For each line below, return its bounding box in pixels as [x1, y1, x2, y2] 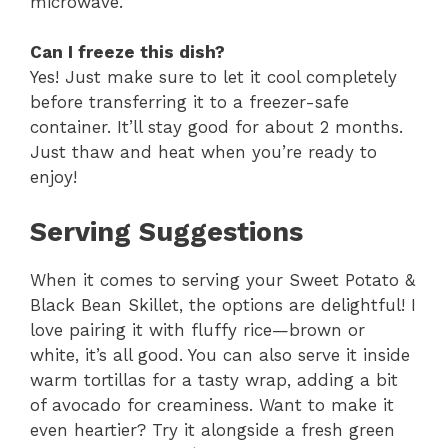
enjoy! [30, 167, 77, 188]
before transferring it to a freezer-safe [30, 92, 349, 113]
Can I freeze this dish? [30, 42, 225, 63]
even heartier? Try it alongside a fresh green [30, 419, 395, 440]
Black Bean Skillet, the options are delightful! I [30, 294, 416, 315]
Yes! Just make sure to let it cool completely [30, 67, 397, 88]
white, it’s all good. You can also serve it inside [30, 344, 410, 365]
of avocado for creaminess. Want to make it [30, 394, 394, 415]
